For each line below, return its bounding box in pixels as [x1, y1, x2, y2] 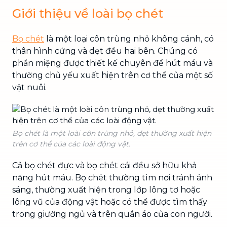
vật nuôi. [12, 82, 47, 92]
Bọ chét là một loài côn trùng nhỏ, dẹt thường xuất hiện [12, 128, 211, 138]
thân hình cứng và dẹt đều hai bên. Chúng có [12, 46, 198, 56]
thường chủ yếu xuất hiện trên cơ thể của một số [12, 70, 213, 80]
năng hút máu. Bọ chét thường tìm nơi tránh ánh [12, 172, 212, 182]
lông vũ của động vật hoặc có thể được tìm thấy [12, 197, 207, 207]
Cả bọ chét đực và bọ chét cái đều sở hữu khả [12, 160, 197, 170]
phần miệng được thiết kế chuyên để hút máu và [12, 58, 213, 68]
